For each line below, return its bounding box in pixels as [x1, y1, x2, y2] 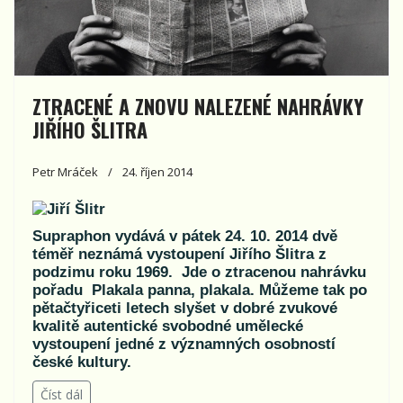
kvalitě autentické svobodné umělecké [32, 317, 303, 335]
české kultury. [32, 353, 131, 371]
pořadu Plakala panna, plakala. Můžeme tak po [32, 281, 367, 299]
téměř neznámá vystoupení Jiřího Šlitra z [32, 245, 327, 263]
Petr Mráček [32, 163, 98, 180]
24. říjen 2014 [122, 163, 193, 180]
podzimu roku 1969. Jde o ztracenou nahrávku [32, 263, 366, 281]
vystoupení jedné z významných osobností [32, 335, 336, 353]
